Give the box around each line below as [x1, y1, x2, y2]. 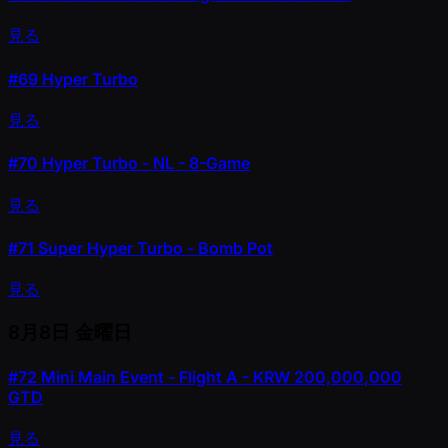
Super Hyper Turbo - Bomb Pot [34, 237, 273, 258]
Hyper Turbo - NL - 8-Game [38, 153, 250, 174]
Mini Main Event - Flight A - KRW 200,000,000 [37, 367, 402, 388]
